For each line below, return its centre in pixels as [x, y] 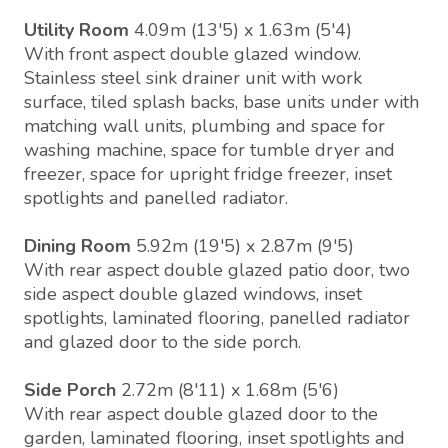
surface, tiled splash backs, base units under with [221, 102]
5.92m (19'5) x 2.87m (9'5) [245, 246]
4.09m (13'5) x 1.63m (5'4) [243, 30]
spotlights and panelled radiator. [156, 198]
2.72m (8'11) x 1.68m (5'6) [230, 390]
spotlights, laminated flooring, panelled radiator [217, 318]
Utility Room [76, 30]
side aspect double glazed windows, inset [193, 294]
